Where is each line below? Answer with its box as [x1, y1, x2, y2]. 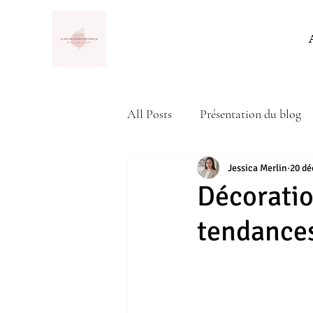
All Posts [127, 105, 172, 122]
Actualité [155, 161, 201, 177]
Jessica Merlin [228, 161, 287, 174]
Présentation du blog [200, 105, 301, 122]
